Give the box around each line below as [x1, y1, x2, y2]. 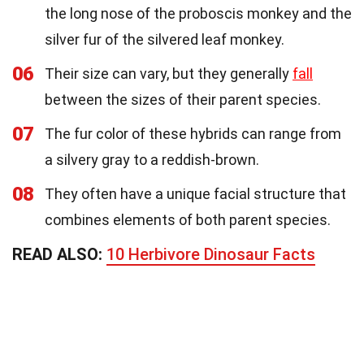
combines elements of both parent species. [45, 211, 331, 229]
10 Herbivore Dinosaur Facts [106, 245, 315, 265]
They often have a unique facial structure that [45, 185, 346, 203]
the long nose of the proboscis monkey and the [45, 5, 352, 23]
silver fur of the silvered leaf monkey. [45, 31, 284, 49]
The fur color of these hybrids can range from [45, 125, 341, 143]
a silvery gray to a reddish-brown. [45, 151, 259, 169]
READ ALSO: [12, 245, 106, 265]
